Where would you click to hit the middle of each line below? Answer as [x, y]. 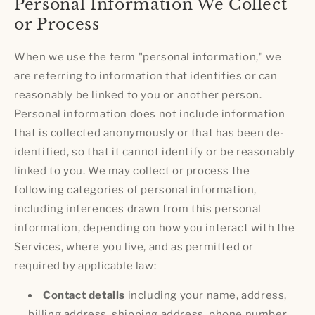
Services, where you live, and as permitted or [134, 246]
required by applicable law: [85, 265]
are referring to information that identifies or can [146, 76]
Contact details [84, 295]
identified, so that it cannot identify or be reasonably [155, 152]
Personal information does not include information [150, 114]
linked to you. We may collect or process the [132, 171]
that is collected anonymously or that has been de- [150, 133]
